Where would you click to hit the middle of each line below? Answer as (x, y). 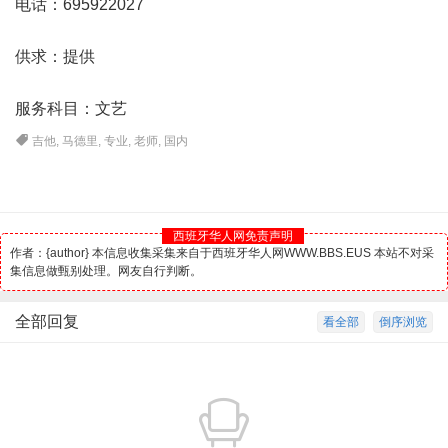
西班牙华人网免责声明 (232, 236)
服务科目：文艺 (71, 108)
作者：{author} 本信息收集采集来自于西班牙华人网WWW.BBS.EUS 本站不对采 (221, 253)
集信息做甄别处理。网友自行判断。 (105, 271)
